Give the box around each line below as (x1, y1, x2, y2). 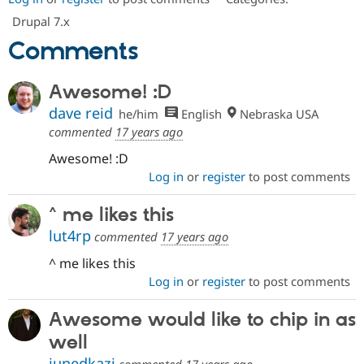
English (177, 106, 222, 123)
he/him (119, 106, 159, 123)
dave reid (49, 103, 113, 123)
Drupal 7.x (12, 12, 70, 29)
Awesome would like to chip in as (49, 308, 356, 333)
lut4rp (49, 226, 91, 246)
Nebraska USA (236, 106, 319, 123)
